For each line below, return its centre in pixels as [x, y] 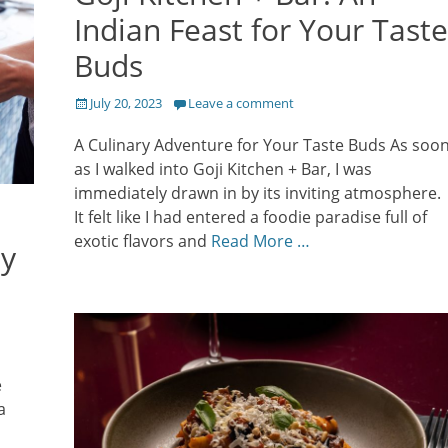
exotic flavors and [142, 241]
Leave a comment [241, 103]
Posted [94, 102]
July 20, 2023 [126, 103]
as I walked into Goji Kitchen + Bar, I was [223, 169]
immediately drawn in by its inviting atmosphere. [257, 193]
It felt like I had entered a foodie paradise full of [250, 217]
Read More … [260, 241]
